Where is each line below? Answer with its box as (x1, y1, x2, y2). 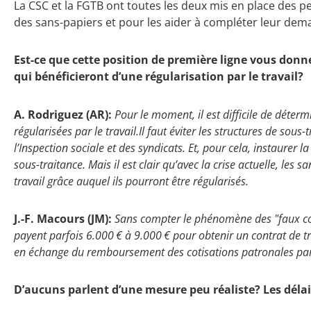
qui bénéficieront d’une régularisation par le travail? (14, 69, 303, 85)
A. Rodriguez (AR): (14, 106, 112, 122)
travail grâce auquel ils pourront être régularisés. (14, 173, 249, 189)
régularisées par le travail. (14, 123, 139, 139)
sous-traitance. (14, 156, 85, 172)
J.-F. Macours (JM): (14, 210, 112, 226)
